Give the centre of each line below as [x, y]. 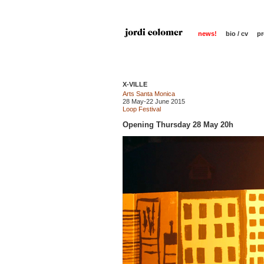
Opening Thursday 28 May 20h [178, 124]
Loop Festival [141, 109]
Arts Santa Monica [148, 94]
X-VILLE [135, 84]
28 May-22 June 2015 [154, 101]
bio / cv [237, 34]
